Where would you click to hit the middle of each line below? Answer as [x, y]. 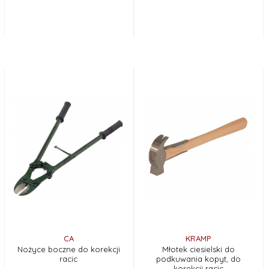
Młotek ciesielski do [198, 249]
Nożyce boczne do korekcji [68, 249]
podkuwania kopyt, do [198, 258]
